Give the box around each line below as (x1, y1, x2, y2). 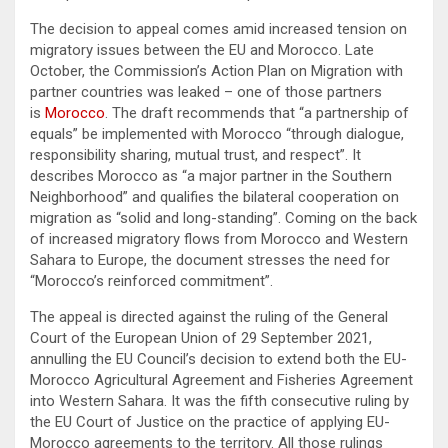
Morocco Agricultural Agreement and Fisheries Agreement (30, 370, 413, 389)
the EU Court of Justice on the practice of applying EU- (30, 412, 390, 431)
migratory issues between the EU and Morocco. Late (30, 40, 374, 59)
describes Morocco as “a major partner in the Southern (30, 166, 392, 185)
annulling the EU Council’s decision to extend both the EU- (30, 349, 407, 368)
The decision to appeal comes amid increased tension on (30, 19, 407, 38)
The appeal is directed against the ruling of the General (30, 307, 388, 326)
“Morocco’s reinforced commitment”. (30, 271, 273, 290)
